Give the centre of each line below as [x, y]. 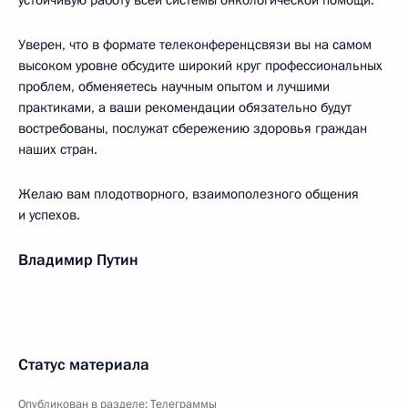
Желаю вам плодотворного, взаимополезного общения [189, 194]
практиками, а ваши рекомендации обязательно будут [185, 107]
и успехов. [49, 215]
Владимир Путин [78, 260]
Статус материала [84, 365]
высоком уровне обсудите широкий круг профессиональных [200, 66]
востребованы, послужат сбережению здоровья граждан [193, 128]
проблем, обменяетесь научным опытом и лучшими [174, 87]
